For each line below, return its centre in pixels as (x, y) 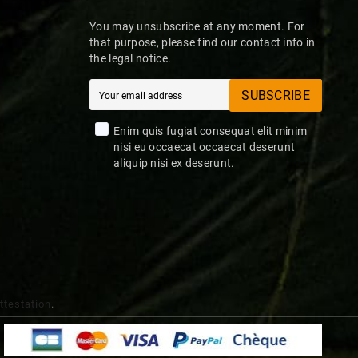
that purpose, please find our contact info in (203, 43)
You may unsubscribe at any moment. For (197, 27)
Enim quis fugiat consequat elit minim (211, 131)
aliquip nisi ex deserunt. (174, 163)
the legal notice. (131, 59)
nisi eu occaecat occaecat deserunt (205, 147)
